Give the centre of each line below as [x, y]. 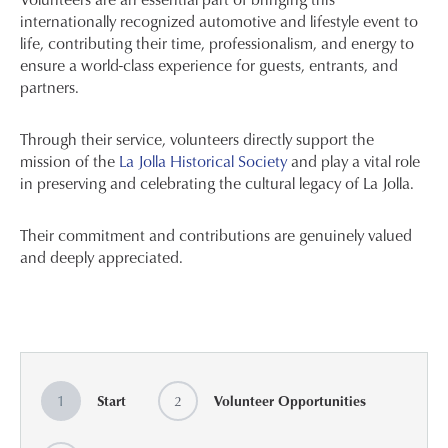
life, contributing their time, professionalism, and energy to [217, 43]
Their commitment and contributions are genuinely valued [216, 235]
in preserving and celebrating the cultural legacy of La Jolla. [217, 183]
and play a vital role [353, 161]
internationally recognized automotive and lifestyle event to [219, 21]
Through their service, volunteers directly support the [197, 139]
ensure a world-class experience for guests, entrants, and [209, 65]
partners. [49, 87]
